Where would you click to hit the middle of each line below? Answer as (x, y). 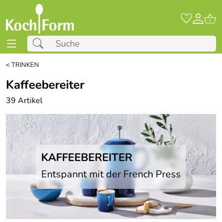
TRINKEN (25, 65)
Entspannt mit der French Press (111, 174)
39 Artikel (24, 101)
